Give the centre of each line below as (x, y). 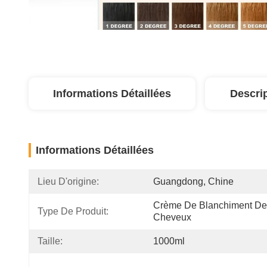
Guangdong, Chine (193, 181)
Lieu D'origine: (68, 181)
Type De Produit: (73, 211)
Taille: (50, 241)
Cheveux (172, 217)
